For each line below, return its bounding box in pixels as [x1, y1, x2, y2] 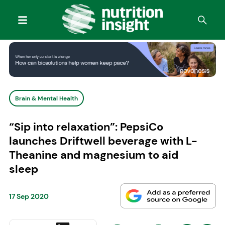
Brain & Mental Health [15, 94, 78, 102]
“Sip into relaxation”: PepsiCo [9, 119, 163, 134]
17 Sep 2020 [9, 192, 49, 201]
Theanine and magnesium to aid [9, 147, 178, 162]
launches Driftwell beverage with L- [9, 133, 197, 148]
